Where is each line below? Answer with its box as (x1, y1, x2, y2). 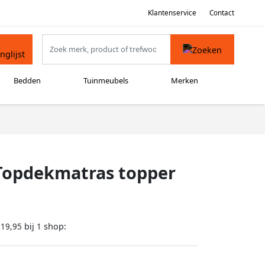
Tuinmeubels (83, 75, 129, 86)
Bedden (14, 75, 41, 86)
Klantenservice (147, 8, 196, 17)
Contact (209, 8, 234, 17)
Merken (170, 75, 198, 86)
